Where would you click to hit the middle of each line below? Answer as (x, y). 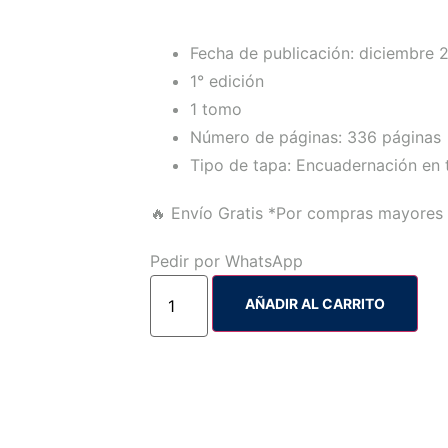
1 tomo (216, 109)
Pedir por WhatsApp (226, 261)
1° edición (227, 81)
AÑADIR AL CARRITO (315, 303)
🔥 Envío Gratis (206, 213)
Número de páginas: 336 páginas (315, 137)
